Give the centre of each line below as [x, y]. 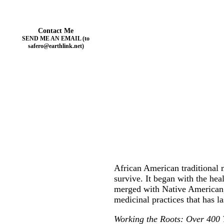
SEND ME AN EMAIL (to [56, 38]
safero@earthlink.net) [56, 46]
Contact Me [56, 31]
